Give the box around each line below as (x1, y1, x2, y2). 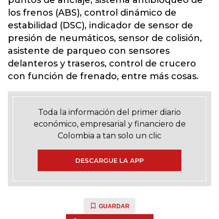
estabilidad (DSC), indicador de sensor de (8, 20, 193, 31)
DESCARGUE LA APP (75, 156, 144, 164)
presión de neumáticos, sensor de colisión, (8, 33, 202, 44)
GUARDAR (99, 203, 130, 210)
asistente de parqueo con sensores (8, 45, 170, 56)
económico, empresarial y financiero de (33, 119, 186, 129)
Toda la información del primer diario (38, 108, 181, 117)
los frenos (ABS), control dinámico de (8, 7, 176, 18)
